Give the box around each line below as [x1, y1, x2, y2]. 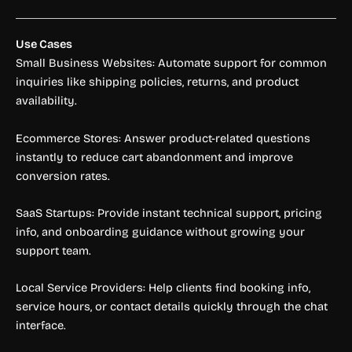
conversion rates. [16, 168, 110, 183]
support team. [16, 244, 91, 258]
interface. [16, 318, 66, 333]
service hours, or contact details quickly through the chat [16, 299, 328, 314]
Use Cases [16, 37, 72, 52]
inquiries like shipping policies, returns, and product [16, 75, 299, 90]
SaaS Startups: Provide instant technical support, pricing [16, 206, 322, 221]
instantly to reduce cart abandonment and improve [16, 149, 293, 164]
